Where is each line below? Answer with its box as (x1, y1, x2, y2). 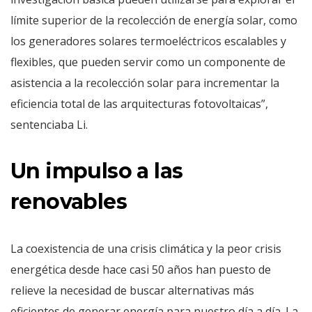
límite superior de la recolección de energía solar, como (10, 13, 297, 28)
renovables (10, 189, 127, 214)
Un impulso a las (10, 158, 183, 184)
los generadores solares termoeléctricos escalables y (10, 33, 286, 49)
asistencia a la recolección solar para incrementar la (10, 75, 279, 91)
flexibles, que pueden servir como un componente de (10, 54, 286, 70)
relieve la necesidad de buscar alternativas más (10, 283, 254, 298)
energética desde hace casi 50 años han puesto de (10, 262, 271, 277)
